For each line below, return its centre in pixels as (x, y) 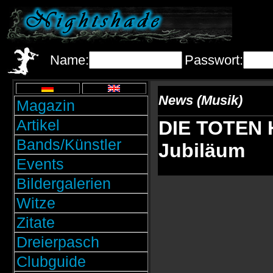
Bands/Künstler (69, 144)
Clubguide (51, 261)
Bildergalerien (63, 183)
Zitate (35, 222)
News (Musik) (200, 100)
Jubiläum (201, 151)
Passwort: (214, 60)
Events (40, 164)
